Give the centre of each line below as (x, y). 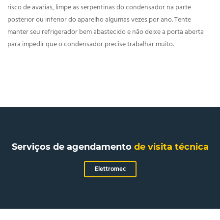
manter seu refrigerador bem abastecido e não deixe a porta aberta (106, 32)
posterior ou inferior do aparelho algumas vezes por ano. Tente (99, 20)
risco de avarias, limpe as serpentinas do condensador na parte (99, 8)
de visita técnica (171, 147)
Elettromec (110, 169)
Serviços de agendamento (73, 147)
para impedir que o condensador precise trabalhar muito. (91, 45)
